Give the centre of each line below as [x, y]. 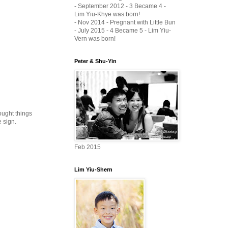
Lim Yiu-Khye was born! [107, 14]
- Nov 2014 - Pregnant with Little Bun [125, 22]
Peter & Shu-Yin [95, 61]
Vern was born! [95, 38]
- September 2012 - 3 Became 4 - [120, 6]
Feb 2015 [88, 147]
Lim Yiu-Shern [93, 169]
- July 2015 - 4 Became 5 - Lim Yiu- [123, 30]
